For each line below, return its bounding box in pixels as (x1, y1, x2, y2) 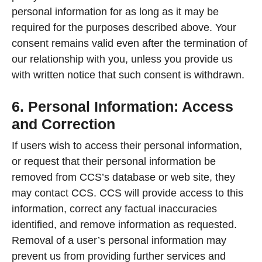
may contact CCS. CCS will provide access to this (12, 187, 243, 199)
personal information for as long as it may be (12, 5, 219, 18)
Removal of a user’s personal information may (12, 234, 226, 246)
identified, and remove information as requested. (12, 218, 237, 230)
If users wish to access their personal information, (12, 139, 242, 151)
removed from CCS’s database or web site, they (12, 171, 235, 183)
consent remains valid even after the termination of (12, 37, 247, 49)
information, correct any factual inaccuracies (12, 202, 217, 215)
